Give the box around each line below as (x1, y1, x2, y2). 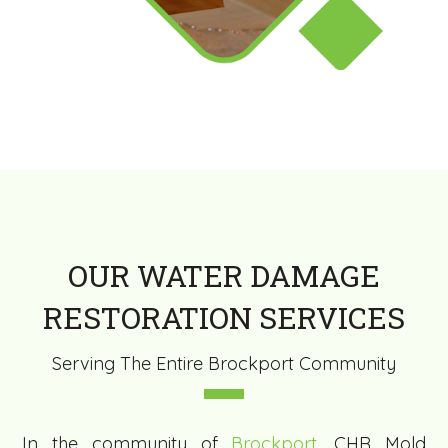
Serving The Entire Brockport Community (52, 352, 396, 376)
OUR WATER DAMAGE (68, 256, 380, 296)
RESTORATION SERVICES (43, 298, 405, 338)
